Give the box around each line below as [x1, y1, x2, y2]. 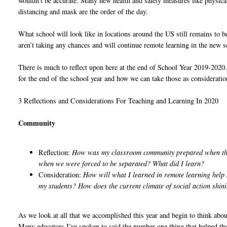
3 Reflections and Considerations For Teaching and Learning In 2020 [18, 95, 219, 105]
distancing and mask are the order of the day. [18, 6, 148, 16]
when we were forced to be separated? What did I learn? [39, 158, 207, 168]
